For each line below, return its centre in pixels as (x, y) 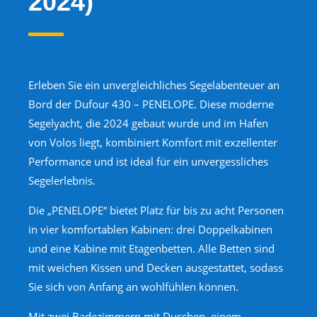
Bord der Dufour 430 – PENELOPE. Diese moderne (151, 104)
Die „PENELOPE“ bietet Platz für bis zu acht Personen (156, 211)
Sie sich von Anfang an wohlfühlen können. (133, 287)
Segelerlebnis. (62, 181)
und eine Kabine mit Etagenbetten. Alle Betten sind (151, 249)
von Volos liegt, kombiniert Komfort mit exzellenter (153, 143)
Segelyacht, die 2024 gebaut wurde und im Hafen (148, 123)
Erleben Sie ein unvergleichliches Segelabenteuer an (154, 85)
